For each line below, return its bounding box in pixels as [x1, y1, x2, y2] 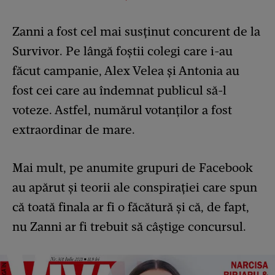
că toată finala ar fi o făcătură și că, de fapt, [12, 199, 249, 215]
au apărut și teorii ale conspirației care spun [12, 180, 257, 195]
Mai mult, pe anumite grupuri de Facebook [12, 160, 253, 176]
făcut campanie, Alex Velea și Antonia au [12, 63, 239, 79]
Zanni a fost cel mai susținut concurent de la [12, 24, 260, 39]
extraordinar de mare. [12, 122, 135, 137]
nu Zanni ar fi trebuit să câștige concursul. [12, 219, 246, 234]
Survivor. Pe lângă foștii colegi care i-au [12, 44, 233, 59]
